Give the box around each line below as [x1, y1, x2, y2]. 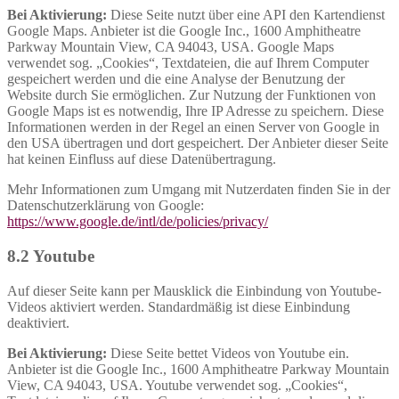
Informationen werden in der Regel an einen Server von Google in [7, 119, 379, 135]
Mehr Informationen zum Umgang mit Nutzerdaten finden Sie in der [7, 182, 390, 198]
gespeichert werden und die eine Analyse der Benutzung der [7, 71, 345, 87]
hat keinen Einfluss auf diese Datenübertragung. [7, 151, 276, 167]
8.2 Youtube [7, 246, 94, 265]
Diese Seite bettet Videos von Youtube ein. [107, 345, 349, 361]
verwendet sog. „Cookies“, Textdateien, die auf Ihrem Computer [7, 55, 369, 71]
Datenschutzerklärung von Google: [7, 198, 204, 214]
